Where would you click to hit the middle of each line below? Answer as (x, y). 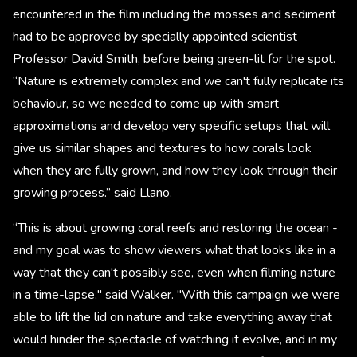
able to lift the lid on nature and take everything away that (173, 317)
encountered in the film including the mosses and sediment (175, 14)
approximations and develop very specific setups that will (171, 126)
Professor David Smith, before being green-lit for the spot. (174, 59)
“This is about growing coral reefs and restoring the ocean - (175, 228)
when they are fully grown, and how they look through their (175, 170)
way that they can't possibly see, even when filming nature (174, 272)
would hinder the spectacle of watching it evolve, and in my (175, 339)
